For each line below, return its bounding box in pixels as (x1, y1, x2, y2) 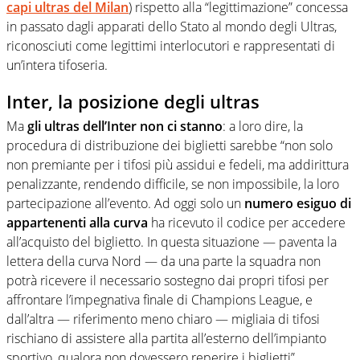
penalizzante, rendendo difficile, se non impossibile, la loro (6, 174, 339, 193)
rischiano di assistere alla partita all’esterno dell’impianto (6, 329, 326, 347)
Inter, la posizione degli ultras (6, 89, 260, 114)
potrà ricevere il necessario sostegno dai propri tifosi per (6, 271, 329, 289)
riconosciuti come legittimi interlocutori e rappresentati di (6, 37, 335, 55)
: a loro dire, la (223, 117, 303, 135)
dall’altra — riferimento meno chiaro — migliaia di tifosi (6, 309, 320, 328)
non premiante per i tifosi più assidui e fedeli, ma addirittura (6, 155, 349, 174)
